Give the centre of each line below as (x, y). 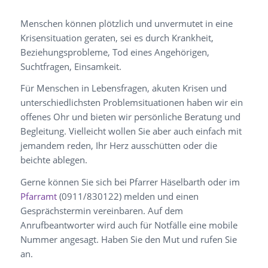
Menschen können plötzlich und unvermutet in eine (126, 23)
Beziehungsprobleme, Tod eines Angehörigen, (115, 52)
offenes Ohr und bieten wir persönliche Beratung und (130, 117)
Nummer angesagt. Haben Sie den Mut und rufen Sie (128, 240)
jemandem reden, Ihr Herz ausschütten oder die (118, 146)
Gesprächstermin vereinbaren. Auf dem (101, 211)
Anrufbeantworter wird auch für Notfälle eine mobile (129, 225)
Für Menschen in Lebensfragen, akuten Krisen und (123, 88)
